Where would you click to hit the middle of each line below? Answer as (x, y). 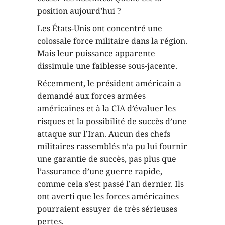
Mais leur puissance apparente (96, 53)
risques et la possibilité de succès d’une (112, 121)
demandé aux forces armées (91, 96)
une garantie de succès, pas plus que (107, 158)
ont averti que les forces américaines (108, 196)
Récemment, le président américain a (109, 83)
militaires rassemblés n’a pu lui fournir (112, 146)
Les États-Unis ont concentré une (100, 28)
